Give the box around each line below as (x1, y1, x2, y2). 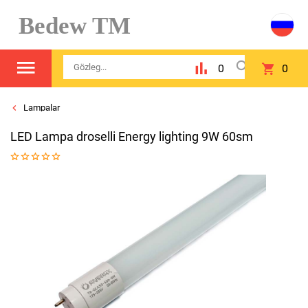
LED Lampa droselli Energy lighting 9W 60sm (10, 129, 253, 144)
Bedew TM (6, 12, 131, 38)
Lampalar (21, 102, 60, 113)
